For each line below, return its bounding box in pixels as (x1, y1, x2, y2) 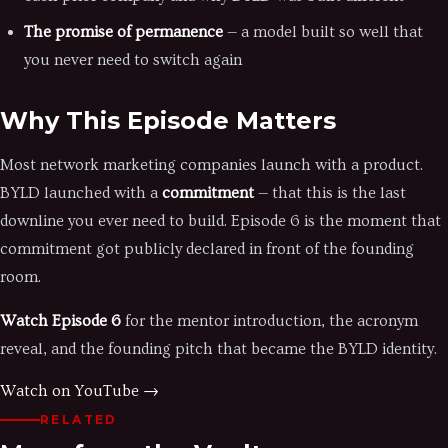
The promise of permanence (24, 23, 223, 41)
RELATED (40, 412, 118, 427)
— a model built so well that (223, 23, 423, 41)
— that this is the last (254, 184, 406, 202)
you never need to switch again (24, 51, 242, 69)
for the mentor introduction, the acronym (121, 312, 418, 330)
